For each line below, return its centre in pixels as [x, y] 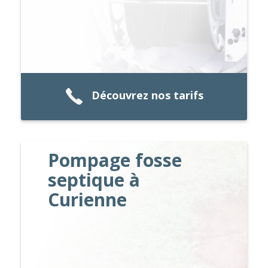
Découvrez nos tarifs [147, 95]
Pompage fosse [115, 160]
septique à [94, 179]
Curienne [88, 199]
